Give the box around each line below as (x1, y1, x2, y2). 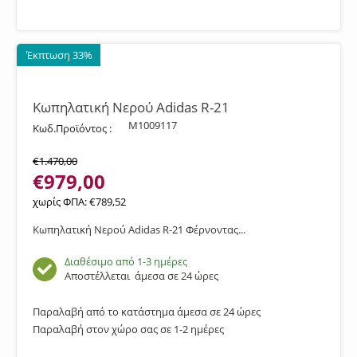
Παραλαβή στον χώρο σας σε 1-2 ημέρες (33, 322, 224, 336)
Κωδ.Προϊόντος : (33, 121, 112, 135)
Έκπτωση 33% (26, 48, 92, 62)
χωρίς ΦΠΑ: (33, 194, 89, 209)
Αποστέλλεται (65, 269, 135, 283)
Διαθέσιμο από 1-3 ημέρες (65, 254, 187, 269)
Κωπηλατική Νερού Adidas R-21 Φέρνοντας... (33, 222, 245, 237)
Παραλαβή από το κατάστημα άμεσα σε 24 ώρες (33, 304, 261, 319)
